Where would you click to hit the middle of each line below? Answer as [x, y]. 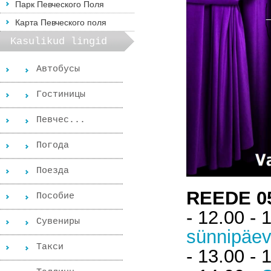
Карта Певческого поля [61, 22]
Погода [53, 145]
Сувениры [58, 222]
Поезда [53, 171]
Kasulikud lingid [59, 41]
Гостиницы [61, 95]
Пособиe [55, 196]
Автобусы [58, 69]
